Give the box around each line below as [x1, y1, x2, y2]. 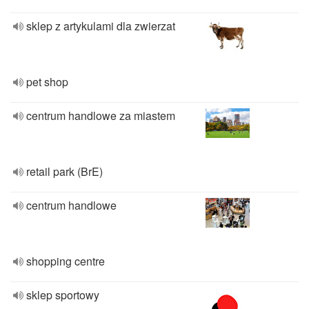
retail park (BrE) [26, 163, 103, 179]
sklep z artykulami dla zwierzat [26, 18, 175, 34]
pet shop [26, 74, 68, 90]
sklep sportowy [26, 287, 99, 303]
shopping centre [26, 253, 105, 269]
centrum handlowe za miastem [26, 108, 175, 123]
